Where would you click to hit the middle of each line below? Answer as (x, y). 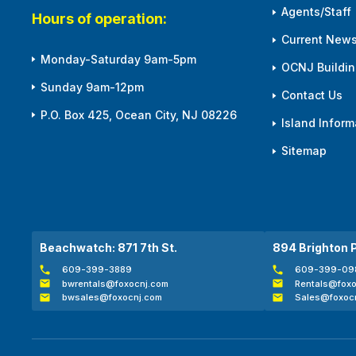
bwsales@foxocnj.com (112, 298)
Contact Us (311, 95)
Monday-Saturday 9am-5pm (118, 59)
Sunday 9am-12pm (92, 87)
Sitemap (304, 151)
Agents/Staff (316, 12)
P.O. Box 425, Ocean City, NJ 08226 (139, 114)
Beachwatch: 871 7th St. (108, 248)
